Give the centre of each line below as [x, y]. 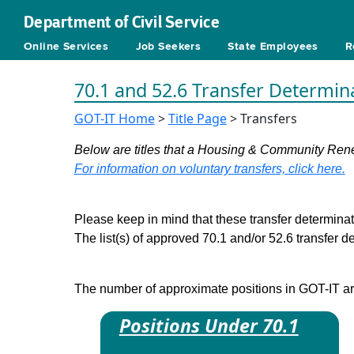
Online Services [66, 47]
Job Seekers [168, 47]
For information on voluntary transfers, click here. [209, 169]
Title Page [197, 119]
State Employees [273, 47]
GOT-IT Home [114, 119]
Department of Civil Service [122, 22]
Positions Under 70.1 [209, 326]
